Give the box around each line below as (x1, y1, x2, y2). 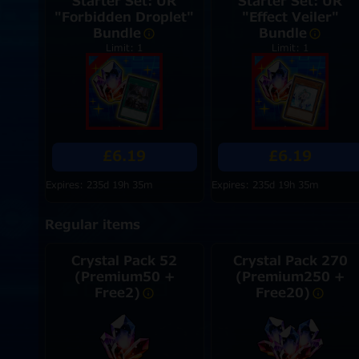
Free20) (256, 284, 311, 303)
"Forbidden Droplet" (54, 8, 195, 27)
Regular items (44, 216, 140, 235)
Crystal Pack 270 (232, 252, 348, 271)
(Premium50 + (74, 268, 175, 287)
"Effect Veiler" (241, 8, 339, 27)
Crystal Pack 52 (71, 252, 178, 271)
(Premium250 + (236, 268, 345, 287)
